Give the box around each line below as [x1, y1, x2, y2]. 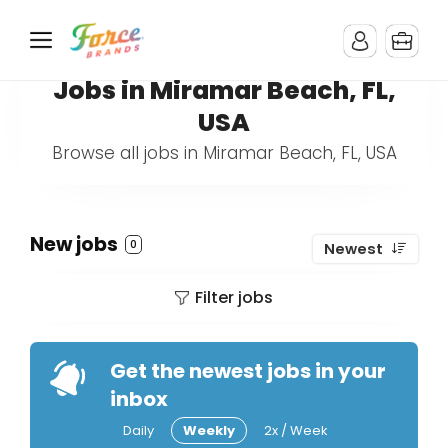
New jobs [30, 231, 122, 258]
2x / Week [264, 421, 328, 440]
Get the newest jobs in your [110, 357, 386, 385]
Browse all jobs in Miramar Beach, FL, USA [51, 141, 397, 165]
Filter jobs [195, 286, 273, 309]
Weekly [183, 421, 235, 440]
